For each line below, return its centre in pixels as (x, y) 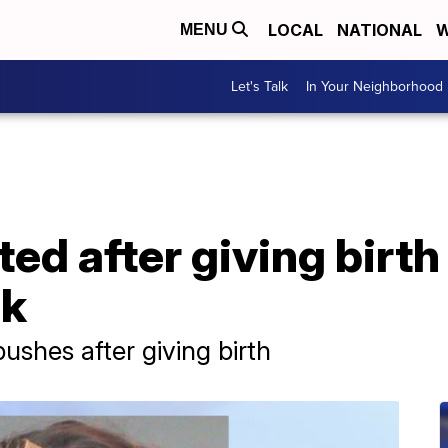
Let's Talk (259, 86)
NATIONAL (379, 30)
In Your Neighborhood (374, 86)
